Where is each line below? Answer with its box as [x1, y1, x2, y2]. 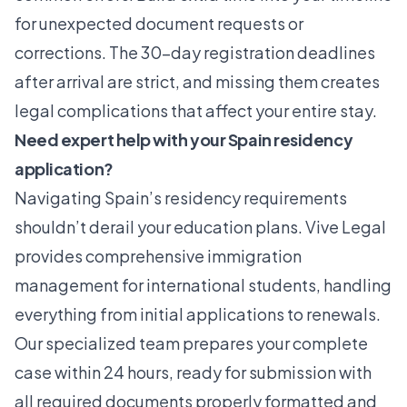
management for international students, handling [15, 274, 392, 296]
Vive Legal [305, 216, 386, 238]
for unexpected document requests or [15, 13, 303, 35]
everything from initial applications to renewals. [15, 303, 381, 325]
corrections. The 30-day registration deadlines [15, 42, 375, 64]
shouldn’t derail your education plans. [15, 216, 305, 238]
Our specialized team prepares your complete [15, 333, 368, 354]
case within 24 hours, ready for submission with [15, 362, 372, 383]
